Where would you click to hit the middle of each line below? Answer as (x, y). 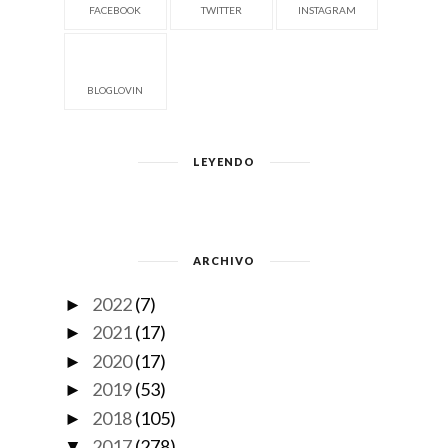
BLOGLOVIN (115, 90)
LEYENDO (224, 161)
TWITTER (221, 10)
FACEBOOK (115, 10)
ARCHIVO (224, 260)
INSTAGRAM (326, 10)
